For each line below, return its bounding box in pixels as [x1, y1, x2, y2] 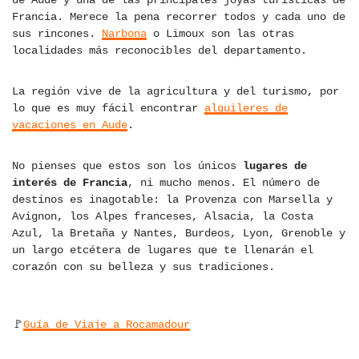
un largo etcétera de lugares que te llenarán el [12, 244, 313, 257]
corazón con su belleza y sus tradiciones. [12, 260, 275, 274]
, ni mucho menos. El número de [127, 176, 320, 190]
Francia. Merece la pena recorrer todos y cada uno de [12, 10, 345, 24]
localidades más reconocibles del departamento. [12, 44, 307, 58]
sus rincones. [12, 27, 102, 41]
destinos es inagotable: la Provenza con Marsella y [12, 193, 333, 207]
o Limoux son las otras [147, 27, 294, 41]
